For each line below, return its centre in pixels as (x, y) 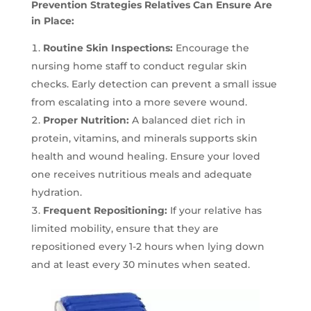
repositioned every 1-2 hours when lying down (148, 247)
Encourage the (211, 48)
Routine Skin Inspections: (108, 48)
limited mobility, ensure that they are (125, 229)
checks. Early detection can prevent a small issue (154, 84)
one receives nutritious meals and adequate (141, 175)
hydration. (56, 193)
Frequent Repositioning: (105, 211)
